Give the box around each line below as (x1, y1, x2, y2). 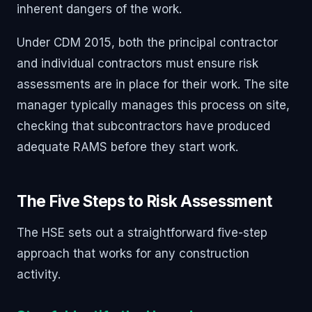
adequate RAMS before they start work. (17, 139, 238, 154)
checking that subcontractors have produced (17, 118, 270, 133)
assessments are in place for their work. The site (17, 77, 289, 91)
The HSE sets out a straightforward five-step (17, 225, 267, 240)
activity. (17, 267, 61, 281)
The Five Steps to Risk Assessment (17, 191, 273, 210)
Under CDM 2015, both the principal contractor (17, 35, 278, 49)
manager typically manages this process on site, (17, 97, 290, 112)
